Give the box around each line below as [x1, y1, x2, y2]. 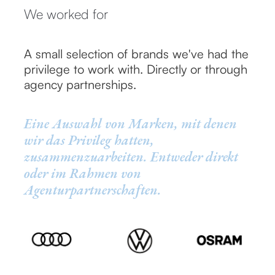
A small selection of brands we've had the [24, 46, 249, 61]
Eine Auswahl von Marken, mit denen [24, 115, 237, 133]
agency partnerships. [24, 77, 136, 92]
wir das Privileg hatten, [24, 131, 154, 149]
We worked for [24, 6, 108, 22]
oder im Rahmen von [24, 165, 141, 182]
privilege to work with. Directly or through [24, 61, 247, 77]
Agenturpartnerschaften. [24, 181, 161, 199]
